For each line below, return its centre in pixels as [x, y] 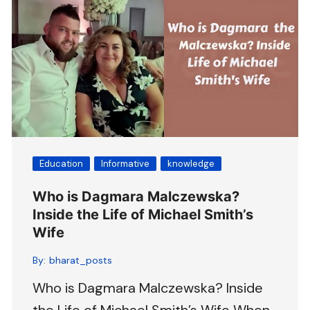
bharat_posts [81, 261]
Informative [126, 164]
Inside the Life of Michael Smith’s [143, 215]
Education [62, 164]
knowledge [191, 164]
